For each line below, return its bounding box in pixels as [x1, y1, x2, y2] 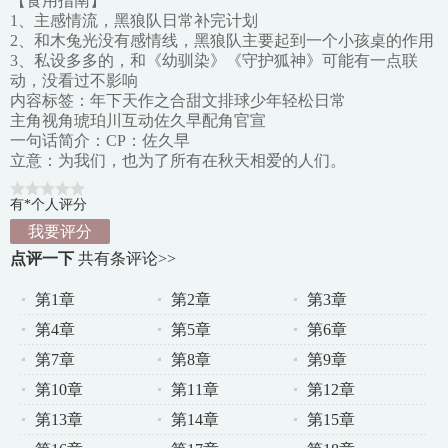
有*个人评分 [10, 197, 87, 212]
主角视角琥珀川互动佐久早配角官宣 [10, 112, 266, 129]
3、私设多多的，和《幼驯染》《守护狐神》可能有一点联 [10, 52, 418, 69]
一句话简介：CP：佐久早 [10, 132, 190, 149]
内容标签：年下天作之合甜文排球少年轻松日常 [10, 92, 346, 109]
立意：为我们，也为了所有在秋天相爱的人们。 [10, 152, 346, 169]
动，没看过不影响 [10, 72, 138, 89]
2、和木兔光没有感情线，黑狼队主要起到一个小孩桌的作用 [10, 32, 434, 49]
